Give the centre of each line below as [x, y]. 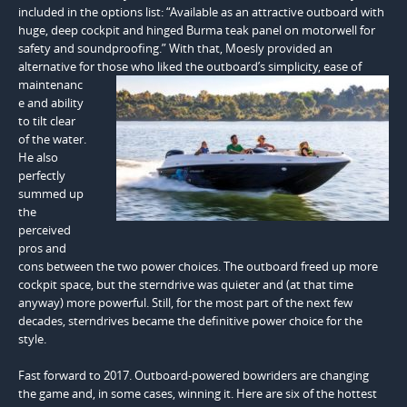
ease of [342, 67]
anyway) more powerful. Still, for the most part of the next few [185, 303]
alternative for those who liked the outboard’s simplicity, [171, 67]
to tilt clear [47, 121]
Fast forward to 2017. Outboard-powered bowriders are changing [194, 376]
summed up [51, 194]
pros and [42, 248]
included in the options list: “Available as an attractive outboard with [201, 12]
